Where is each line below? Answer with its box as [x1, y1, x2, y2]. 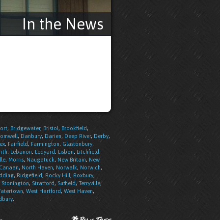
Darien [45, 133, 61, 139]
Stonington [1, 180, 29, 186]
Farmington [31, 141, 59, 147]
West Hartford [26, 188, 61, 194]
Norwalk [56, 165, 77, 170]
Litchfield [77, 149, 99, 155]
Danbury [21, 133, 42, 139]
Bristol [43, 125, 58, 131]
